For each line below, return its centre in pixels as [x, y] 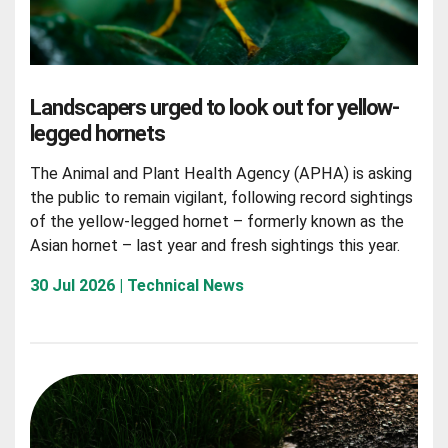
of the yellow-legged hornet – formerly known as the [217, 222]
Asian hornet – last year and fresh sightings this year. [215, 246]
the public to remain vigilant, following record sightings [222, 198]
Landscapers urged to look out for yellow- [215, 108]
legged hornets [97, 134]
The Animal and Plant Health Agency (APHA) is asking [221, 174]
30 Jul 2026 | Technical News [137, 285]
